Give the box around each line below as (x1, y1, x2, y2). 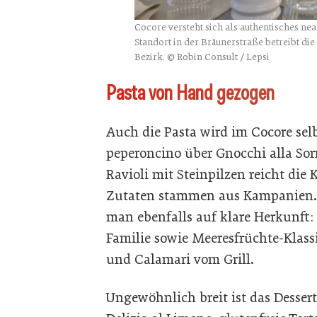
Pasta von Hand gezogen (106, 79, 275, 107)
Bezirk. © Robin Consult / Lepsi (134, 50, 270, 63)
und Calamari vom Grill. (106, 251, 254, 268)
